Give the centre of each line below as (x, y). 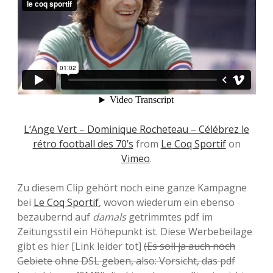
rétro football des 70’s (83, 144)
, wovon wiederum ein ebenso (167, 202)
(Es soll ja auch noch (190, 246)
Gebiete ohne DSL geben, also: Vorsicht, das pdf (126, 261)
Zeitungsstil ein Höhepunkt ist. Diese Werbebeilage (135, 232)
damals (109, 217)
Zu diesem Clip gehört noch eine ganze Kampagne (132, 188)
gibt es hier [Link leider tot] (80, 246)
